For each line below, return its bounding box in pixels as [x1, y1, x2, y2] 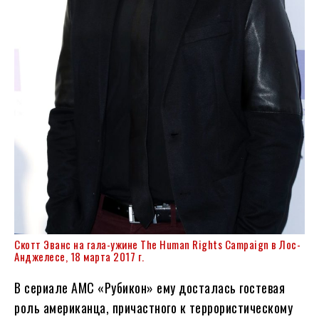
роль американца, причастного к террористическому [14, 298, 293, 318]
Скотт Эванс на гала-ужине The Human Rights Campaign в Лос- [14, 236, 300, 253]
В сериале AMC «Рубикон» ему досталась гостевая [14, 278, 285, 298]
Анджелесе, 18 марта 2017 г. [14, 249, 145, 265]
